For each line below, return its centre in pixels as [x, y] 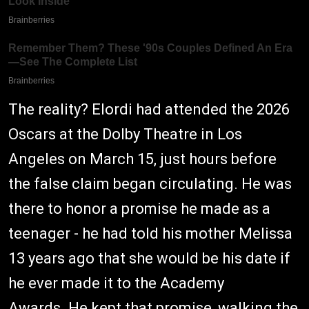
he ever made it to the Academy [116, 283]
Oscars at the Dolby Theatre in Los [125, 134]
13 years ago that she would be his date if [149, 259]
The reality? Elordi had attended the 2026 [149, 110]
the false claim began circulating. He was [150, 184]
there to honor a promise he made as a [139, 209]
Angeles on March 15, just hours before [142, 159]
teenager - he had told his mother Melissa [150, 234]
